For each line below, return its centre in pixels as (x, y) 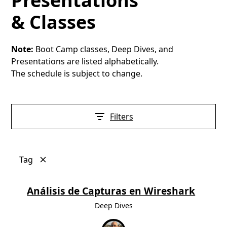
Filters (122, 116)
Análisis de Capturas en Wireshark (111, 191)
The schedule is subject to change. (77, 73)
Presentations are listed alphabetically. (85, 61)
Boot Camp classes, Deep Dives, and (105, 49)
